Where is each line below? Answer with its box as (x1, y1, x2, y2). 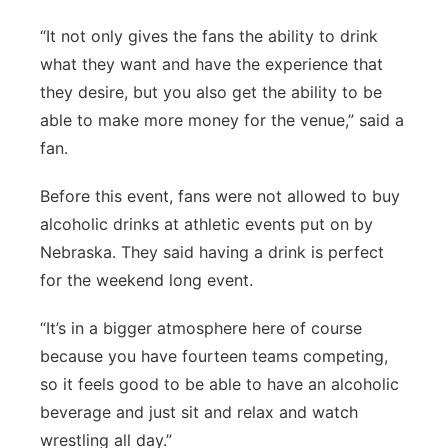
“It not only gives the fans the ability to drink (40, 26, 378, 46)
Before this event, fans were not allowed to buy (40, 186, 400, 206)
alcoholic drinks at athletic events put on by (40, 214, 373, 234)
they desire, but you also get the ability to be (40, 82, 382, 102)
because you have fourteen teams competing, (40, 346, 388, 366)
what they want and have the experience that (40, 54, 383, 74)
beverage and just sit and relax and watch (40, 402, 358, 422)
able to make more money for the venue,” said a (40, 110, 404, 130)
